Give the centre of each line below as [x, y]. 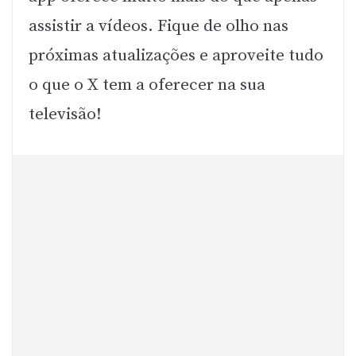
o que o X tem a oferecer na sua [147, 85]
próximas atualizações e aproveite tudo [176, 56]
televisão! [65, 115]
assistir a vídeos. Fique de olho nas [159, 27]
